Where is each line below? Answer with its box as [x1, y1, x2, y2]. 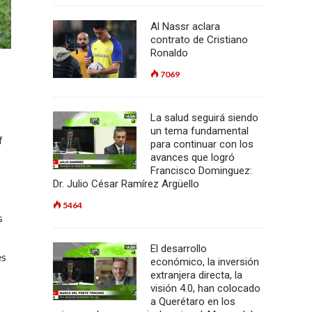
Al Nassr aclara [150, 20, 220, 33]
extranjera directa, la [150, 269, 242, 281]
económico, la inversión [150, 256, 259, 268]
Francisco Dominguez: [150, 164, 252, 177]
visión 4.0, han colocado [150, 282, 260, 295]
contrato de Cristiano [150, 33, 248, 46]
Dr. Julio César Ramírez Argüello [53, 178, 199, 190]
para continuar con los [150, 138, 253, 150]
